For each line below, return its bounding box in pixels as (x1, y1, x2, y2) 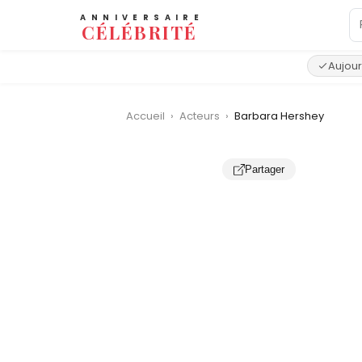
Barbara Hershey (234, 108, 324, 124)
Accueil (126, 108, 165, 124)
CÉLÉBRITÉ (81, 19, 198, 44)
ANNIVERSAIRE (80, 12, 204, 23)
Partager (244, 163, 284, 175)
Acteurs (179, 108, 222, 124)
